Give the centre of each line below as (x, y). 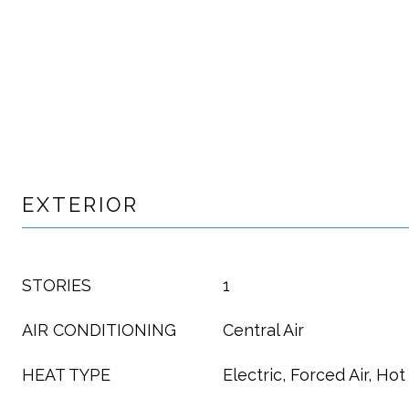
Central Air (263, 330)
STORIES (57, 285)
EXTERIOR (80, 204)
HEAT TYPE (66, 375)
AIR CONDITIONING (99, 330)
